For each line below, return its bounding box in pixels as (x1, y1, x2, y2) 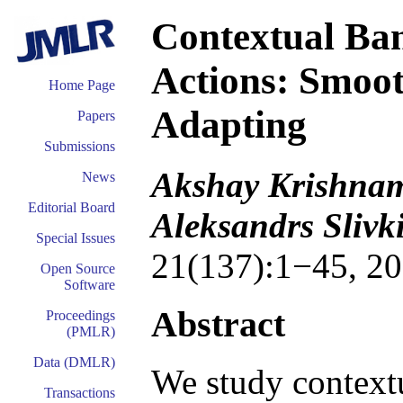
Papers (77, 108, 115, 123)
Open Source (40, 261, 115, 276)
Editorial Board (28, 200, 115, 215)
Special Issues (36, 230, 115, 246)
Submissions (44, 139, 115, 154)
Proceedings (46, 308, 115, 323)
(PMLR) (67, 324, 115, 339)
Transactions (44, 385, 115, 400)
